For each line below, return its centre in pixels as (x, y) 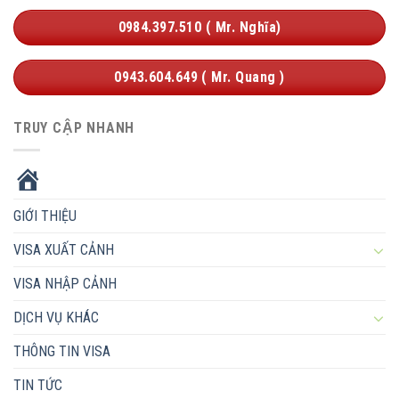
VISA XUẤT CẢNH (64, 250)
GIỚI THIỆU (45, 216)
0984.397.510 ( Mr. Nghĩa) (199, 27)
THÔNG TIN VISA (62, 352)
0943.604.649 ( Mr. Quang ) (199, 77)
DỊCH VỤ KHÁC (56, 318)
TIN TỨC (38, 386)
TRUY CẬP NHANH (74, 127)
